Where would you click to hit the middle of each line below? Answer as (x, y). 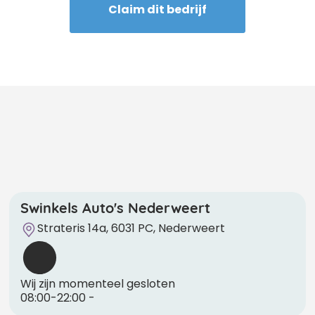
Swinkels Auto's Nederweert (116, 206)
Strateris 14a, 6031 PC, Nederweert (131, 228)
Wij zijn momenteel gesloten (98, 283)
